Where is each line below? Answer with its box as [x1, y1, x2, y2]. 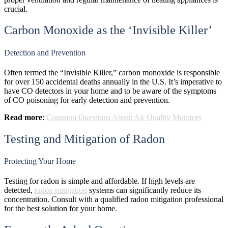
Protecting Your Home [4, 157, 76, 166]
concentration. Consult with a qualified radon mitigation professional [4, 195, 223, 204]
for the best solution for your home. [4, 204, 117, 213]
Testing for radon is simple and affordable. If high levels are [4, 177, 195, 186]
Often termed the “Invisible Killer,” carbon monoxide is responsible [4, 68, 220, 77]
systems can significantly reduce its [87, 186, 201, 195]
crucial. [4, 4, 27, 13]
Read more [4, 112, 42, 122]
